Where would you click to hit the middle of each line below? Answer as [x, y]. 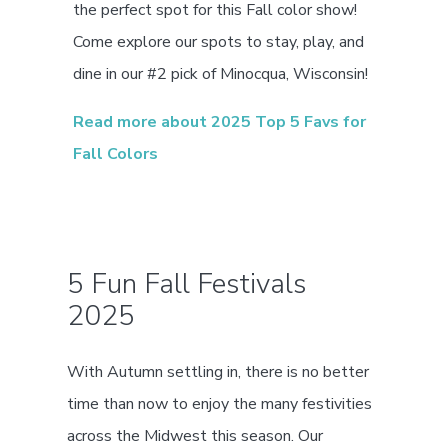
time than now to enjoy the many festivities [220, 403]
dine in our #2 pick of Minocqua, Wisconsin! [221, 74]
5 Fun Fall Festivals [187, 284]
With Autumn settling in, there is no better [218, 371]
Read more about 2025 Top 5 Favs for [220, 122]
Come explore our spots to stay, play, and [219, 42]
